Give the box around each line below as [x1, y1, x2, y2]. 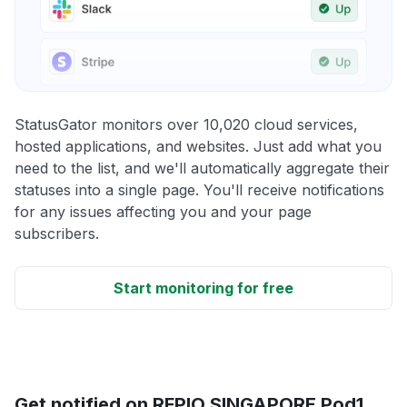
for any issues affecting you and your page [15, 202, 312, 221]
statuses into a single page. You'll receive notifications [15, 180, 384, 199]
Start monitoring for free [114, 278, 293, 297]
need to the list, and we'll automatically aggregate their [15, 158, 390, 177]
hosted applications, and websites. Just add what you [15, 136, 382, 155]
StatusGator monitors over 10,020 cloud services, [15, 114, 358, 134]
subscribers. [15, 223, 99, 243]
